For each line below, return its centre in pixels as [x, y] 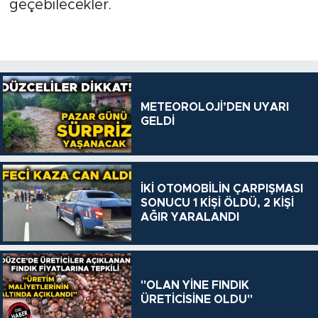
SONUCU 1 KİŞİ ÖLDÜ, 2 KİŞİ [217, 203]
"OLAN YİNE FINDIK [194, 285]
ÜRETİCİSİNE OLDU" [196, 299]
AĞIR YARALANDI [190, 218]
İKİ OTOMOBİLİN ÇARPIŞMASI [221, 189]
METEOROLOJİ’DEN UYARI [214, 107]
